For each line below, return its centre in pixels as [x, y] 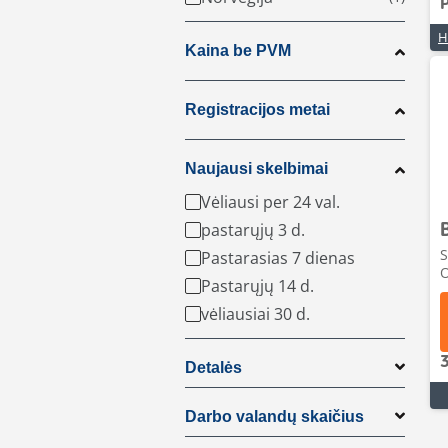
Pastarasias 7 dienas [278, 258]
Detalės [213, 367]
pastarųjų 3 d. [253, 230]
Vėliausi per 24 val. [270, 202]
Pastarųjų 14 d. [257, 286]
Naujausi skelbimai [256, 168]
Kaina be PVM [238, 50]
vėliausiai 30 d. [255, 314]
